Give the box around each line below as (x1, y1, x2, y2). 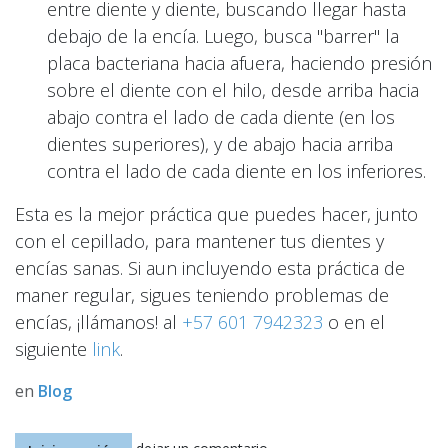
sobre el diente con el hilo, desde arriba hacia (47, 77, 419, 102)
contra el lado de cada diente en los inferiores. (47, 158, 426, 183)
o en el (323, 309, 385, 334)
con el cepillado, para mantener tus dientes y (15, 228, 384, 253)
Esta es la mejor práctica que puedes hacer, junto (15, 201, 418, 226)
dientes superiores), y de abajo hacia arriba (47, 131, 393, 156)
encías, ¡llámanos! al (15, 309, 182, 334)
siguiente (15, 336, 92, 361)
